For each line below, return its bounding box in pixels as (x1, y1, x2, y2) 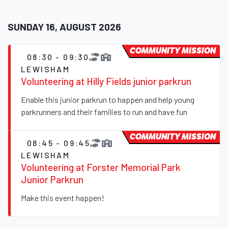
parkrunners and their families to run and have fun (21, 107, 187, 117)
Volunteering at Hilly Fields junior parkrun (21, 75, 191, 88)
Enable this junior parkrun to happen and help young (21, 95, 194, 105)
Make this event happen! (21, 193, 104, 203)
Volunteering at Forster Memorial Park (21, 161, 181, 174)
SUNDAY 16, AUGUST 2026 (8, 21, 121, 33)
